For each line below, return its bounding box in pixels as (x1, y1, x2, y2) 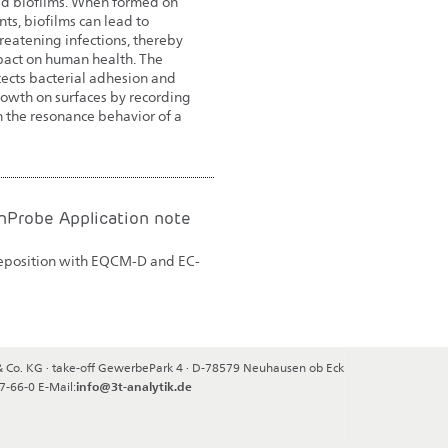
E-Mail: (35, 382, 76, 394)
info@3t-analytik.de (76, 382, 192, 394)
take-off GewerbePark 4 (52, 363, 186, 375)
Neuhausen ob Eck (243, 363, 344, 375)
